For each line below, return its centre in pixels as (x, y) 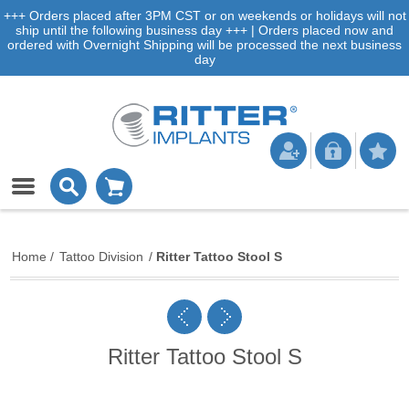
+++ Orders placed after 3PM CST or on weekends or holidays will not (204, 16)
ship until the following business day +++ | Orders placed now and (204, 30)
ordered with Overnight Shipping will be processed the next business (204, 45)
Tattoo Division (102, 257)
